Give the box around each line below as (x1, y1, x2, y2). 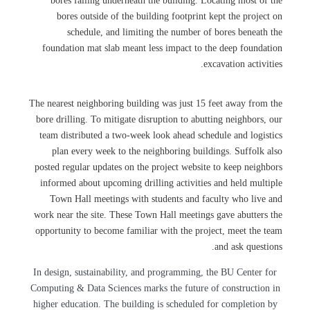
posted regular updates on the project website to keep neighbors (35, 162, 282, 172)
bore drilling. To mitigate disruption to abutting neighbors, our (36, 114, 282, 125)
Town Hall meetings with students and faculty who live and (50, 194, 282, 204)
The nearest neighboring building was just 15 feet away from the (29, 98, 282, 109)
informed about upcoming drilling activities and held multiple (40, 178, 282, 188)
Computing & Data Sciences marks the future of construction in (30, 283, 280, 293)
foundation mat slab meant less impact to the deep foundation (42, 43, 282, 53)
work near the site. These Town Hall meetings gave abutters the (34, 210, 282, 220)
